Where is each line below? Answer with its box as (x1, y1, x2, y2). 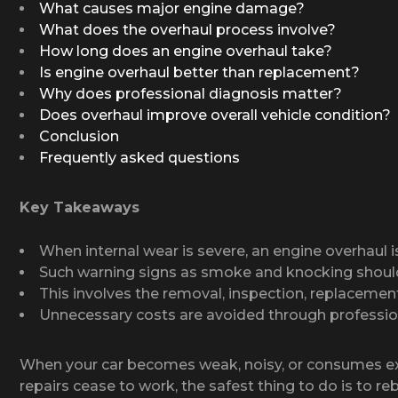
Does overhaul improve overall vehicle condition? (39, 106, 391, 123)
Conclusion (39, 127, 119, 145)
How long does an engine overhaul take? (39, 42, 332, 60)
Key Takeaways (20, 198, 139, 216)
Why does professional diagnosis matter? (39, 84, 342, 102)
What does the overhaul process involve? (39, 20, 336, 38)
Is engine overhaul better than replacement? (39, 63, 360, 81)
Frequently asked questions (39, 148, 240, 166)
